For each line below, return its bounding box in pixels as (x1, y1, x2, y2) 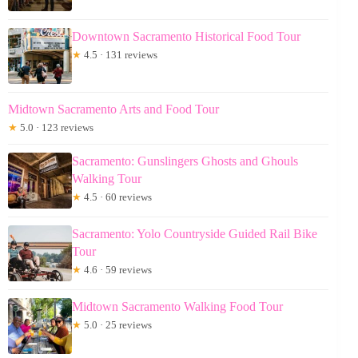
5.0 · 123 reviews (18, 121, 93, 133)
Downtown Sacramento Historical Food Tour (72, 29, 300, 43)
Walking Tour (72, 171, 141, 185)
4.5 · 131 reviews (82, 48, 157, 61)
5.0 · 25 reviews (82, 318, 152, 331)
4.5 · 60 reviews (82, 190, 152, 203)
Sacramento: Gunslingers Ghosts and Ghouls (72, 153, 298, 168)
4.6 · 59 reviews (82, 263, 152, 276)
